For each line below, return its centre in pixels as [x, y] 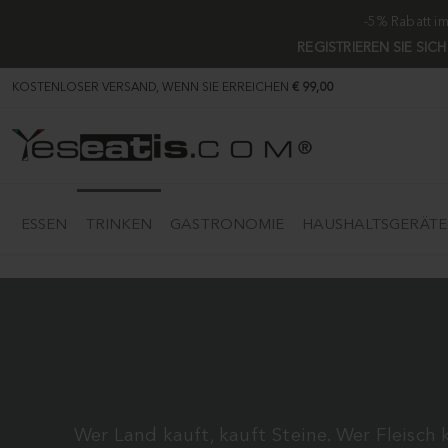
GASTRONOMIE [227, 223]
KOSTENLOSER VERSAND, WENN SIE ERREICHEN [152, 87]
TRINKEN [119, 223]
